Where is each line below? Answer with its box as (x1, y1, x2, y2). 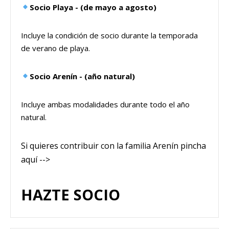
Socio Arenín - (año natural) (30, 71, 135, 81)
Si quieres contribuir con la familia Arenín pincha (21, 140, 206, 151)
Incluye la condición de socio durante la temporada (21, 30, 198, 40)
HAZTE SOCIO (21, 184, 120, 204)
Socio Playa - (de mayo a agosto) (30, 2, 157, 12)
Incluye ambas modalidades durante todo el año (21, 99, 190, 109)
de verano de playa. (21, 42, 90, 53)
